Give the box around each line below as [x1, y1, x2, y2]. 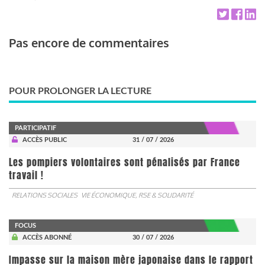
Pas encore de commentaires [9, 34, 169, 50]
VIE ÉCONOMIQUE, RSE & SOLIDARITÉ [81, 190, 193, 199]
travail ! [9, 168, 44, 182]
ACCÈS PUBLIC [22, 136, 67, 143]
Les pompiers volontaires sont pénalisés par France [9, 155, 240, 169]
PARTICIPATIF [15, 124, 56, 131]
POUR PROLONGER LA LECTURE [9, 86, 151, 96]
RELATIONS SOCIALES [12, 190, 77, 199]
